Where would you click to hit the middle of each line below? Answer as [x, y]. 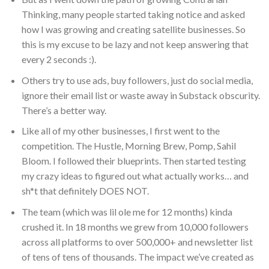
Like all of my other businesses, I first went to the [120, 131]
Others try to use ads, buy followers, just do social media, [137, 80]
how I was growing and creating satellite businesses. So [133, 29]
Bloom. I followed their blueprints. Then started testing [134, 161]
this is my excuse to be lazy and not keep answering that [135, 44]
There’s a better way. [64, 110]
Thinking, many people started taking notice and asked [133, 14]
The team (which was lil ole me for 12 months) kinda [127, 212]
